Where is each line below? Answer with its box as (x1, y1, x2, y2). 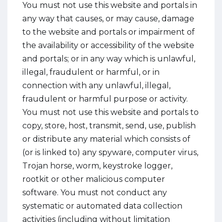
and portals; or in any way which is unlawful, (22, 54, 195, 63)
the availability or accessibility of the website (22, 41, 194, 50)
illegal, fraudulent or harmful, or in (22, 67, 160, 77)
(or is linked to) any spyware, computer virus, (22, 148, 198, 157)
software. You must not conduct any (22, 188, 167, 197)
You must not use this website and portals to (22, 108, 199, 117)
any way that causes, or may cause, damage (22, 14, 194, 23)
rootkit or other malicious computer (22, 174, 165, 184)
